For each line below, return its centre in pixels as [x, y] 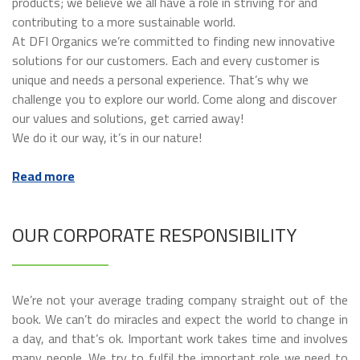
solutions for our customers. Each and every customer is [166, 60]
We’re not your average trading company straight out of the [180, 299]
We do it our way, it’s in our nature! [107, 137]
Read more [43, 176]
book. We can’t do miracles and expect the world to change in [180, 319]
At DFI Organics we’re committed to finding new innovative [174, 41]
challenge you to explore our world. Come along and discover [174, 98]
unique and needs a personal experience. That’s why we [160, 79]
